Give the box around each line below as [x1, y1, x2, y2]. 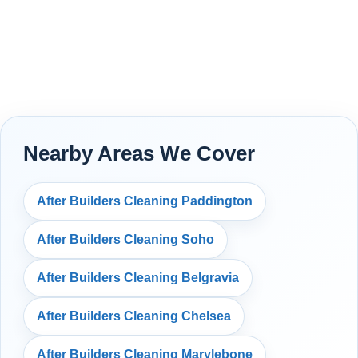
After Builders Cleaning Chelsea [37, 308, 231, 323]
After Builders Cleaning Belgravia [37, 270, 239, 284]
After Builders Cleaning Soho [37, 232, 214, 246]
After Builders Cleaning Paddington [37, 193, 253, 208]
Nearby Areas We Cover [23, 141, 255, 165]
